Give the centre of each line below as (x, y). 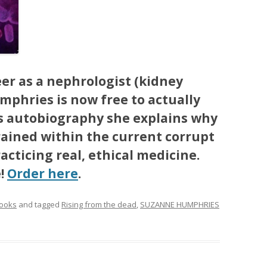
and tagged (39, 204)
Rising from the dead (99, 204)
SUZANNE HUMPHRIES (180, 204)
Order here (43, 173)
